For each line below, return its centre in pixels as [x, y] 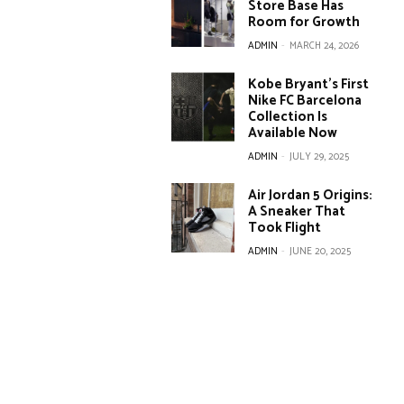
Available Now [293, 133]
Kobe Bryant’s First [309, 84]
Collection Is [288, 117]
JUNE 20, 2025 [321, 252]
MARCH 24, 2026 [325, 46]
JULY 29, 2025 [320, 157]
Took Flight [285, 228]
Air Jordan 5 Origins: [311, 195]
